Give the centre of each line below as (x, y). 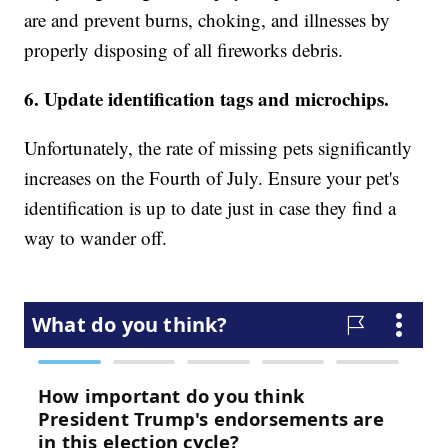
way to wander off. (96, 237)
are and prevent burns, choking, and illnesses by (207, 19)
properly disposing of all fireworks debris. (184, 49)
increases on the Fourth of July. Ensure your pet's (212, 177)
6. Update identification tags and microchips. (207, 98)
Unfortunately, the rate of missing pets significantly (218, 147)
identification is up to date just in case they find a (210, 207)
